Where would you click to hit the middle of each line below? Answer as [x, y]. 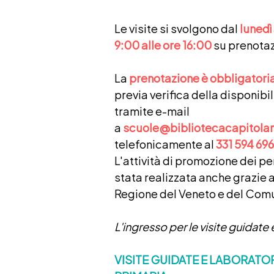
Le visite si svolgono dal [177, 28]
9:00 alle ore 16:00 [163, 44]
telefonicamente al [165, 143]
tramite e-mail [152, 110]
